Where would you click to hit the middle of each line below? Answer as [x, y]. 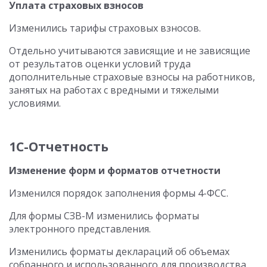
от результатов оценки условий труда [100, 64]
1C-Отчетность [59, 147]
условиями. [35, 103]
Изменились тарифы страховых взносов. [105, 28]
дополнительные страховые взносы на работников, [132, 77]
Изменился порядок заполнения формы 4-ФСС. [119, 193]
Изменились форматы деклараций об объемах [119, 252]
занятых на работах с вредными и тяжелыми [114, 90]
